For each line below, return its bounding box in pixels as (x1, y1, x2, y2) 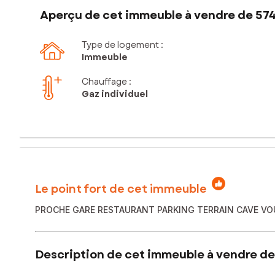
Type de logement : (82, 39, 163, 52)
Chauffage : (82, 76, 131, 88)
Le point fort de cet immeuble (35, 180, 207, 197)
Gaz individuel (82, 88, 148, 101)
